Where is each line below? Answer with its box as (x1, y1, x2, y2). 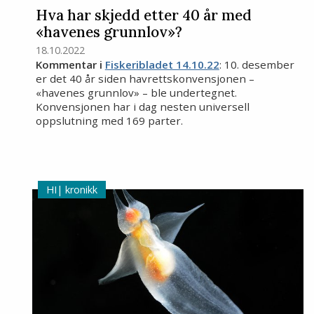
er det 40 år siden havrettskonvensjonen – (35, 71, 254, 86)
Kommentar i (35, 57, 105, 72)
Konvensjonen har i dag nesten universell (35, 100, 250, 114)
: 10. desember (219, 57, 294, 72)
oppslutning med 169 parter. (35, 114, 183, 128)
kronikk (62, 182, 97, 196)
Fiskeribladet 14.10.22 (104, 57, 219, 72)
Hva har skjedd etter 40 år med (35, 6, 252, 25)
